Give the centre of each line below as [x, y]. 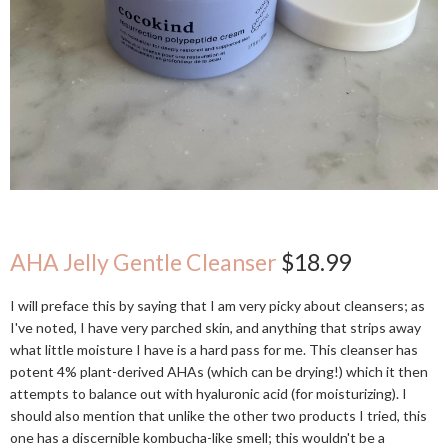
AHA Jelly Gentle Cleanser [143, 261]
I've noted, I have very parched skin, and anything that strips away [215, 327]
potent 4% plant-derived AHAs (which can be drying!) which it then [219, 371]
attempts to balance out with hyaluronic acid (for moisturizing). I [208, 393]
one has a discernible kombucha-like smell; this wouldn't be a [197, 437]
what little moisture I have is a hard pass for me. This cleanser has [214, 349]
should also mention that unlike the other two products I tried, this [218, 415]
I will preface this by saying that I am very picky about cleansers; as [217, 305]
